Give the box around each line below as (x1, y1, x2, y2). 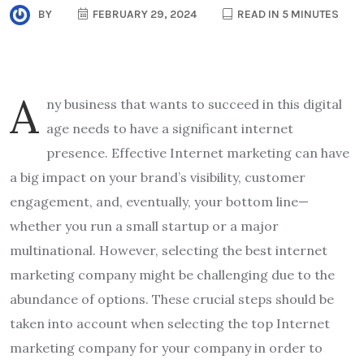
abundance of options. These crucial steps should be (10, 290, 334, 307)
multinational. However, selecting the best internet (10, 241, 327, 258)
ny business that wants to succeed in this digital (46, 95, 342, 112)
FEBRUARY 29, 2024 (90, 6, 197, 21)
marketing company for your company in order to (10, 339, 323, 356)
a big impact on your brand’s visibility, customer (10, 168, 305, 185)
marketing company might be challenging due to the (10, 266, 335, 283)
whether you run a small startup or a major (10, 217, 279, 234)
